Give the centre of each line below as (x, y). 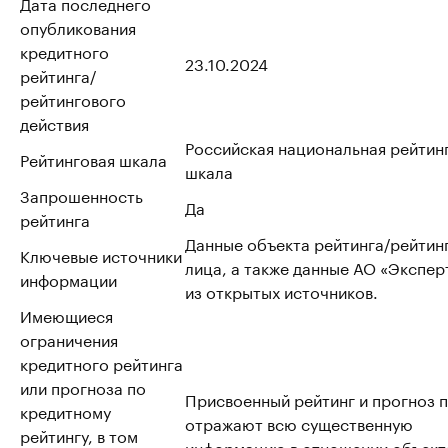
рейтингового (73, 98)
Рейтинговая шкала (93, 158)
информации (68, 278)
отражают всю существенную (299, 422)
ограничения (69, 338)
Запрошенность (81, 194)
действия (54, 122)
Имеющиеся (66, 314)
